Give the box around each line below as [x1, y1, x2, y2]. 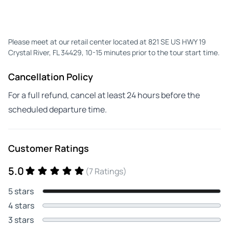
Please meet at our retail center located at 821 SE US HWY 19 [8, 36, 206, 47]
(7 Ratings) [85, 165, 127, 177]
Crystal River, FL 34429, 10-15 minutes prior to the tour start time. [8, 47, 220, 57]
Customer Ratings [8, 142, 89, 154]
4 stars [8, 199, 34, 211]
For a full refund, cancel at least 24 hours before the [8, 89, 200, 101]
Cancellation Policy [8, 70, 93, 83]
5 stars [8, 185, 34, 197]
